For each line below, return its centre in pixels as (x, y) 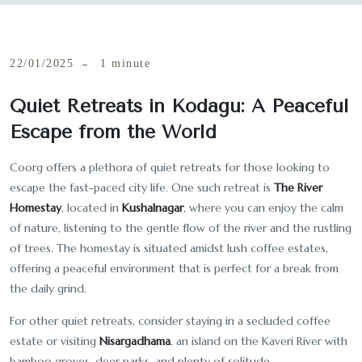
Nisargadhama (135, 341)
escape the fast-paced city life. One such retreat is (142, 187)
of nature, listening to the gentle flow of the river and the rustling (181, 228)
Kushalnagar (153, 208)
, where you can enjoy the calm (263, 208)
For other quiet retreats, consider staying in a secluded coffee (170, 321)
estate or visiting (55, 341)
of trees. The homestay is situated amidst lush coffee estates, (169, 248)
